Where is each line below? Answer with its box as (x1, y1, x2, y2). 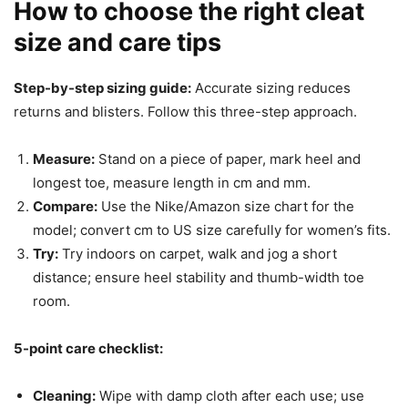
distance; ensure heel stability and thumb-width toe (33, 268, 364, 286)
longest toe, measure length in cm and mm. (33, 173, 311, 191)
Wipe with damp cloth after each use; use (96, 386, 364, 404)
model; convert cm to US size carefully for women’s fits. (33, 220, 391, 239)
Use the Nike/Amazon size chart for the (97, 197, 354, 215)
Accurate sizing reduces (191, 78, 351, 97)
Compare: (33, 197, 97, 215)
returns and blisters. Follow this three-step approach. (14, 102, 357, 120)
